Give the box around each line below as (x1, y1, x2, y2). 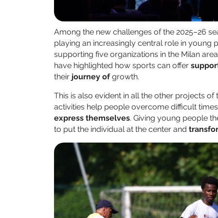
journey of (72, 72, 112, 82)
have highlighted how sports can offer (54, 61, 191, 71)
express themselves (54, 113, 130, 123)
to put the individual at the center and (54, 125, 189, 134)
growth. (112, 72, 139, 82)
